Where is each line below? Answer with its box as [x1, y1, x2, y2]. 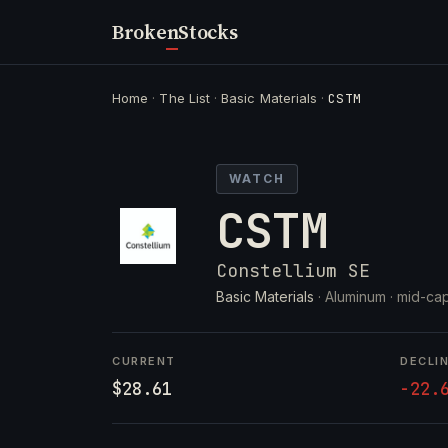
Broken [112, 18, 179, 46]
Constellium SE [216, 259, 370, 282]
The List [159, 90, 210, 106]
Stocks [178, 18, 238, 46]
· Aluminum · [314, 288, 397, 305]
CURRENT [112, 354, 176, 368]
